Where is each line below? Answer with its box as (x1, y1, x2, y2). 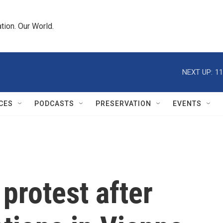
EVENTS (173, 100, 202, 108)
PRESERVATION (96, 100, 151, 108)
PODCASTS (34, 100, 74, 108)
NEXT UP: (182, 67, 213, 77)
